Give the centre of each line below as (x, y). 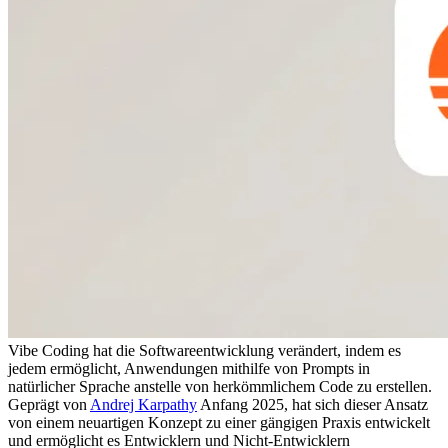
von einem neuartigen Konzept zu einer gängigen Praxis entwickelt (221, 422)
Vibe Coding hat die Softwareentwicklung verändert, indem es (206, 350)
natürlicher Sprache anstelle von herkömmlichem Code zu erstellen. (222, 386)
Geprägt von (49, 404)
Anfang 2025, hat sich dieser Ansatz (314, 404)
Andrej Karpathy (143, 404)
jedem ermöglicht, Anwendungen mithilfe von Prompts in (191, 368)
